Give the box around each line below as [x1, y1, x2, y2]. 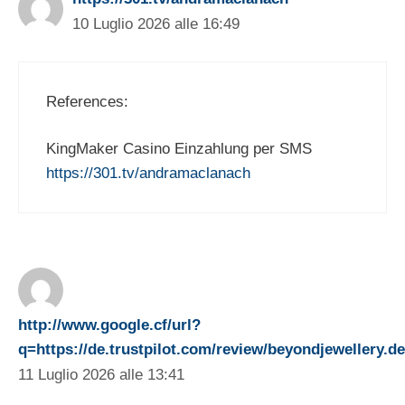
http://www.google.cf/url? [18, 316, 201, 334]
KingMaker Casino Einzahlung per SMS [46, 140, 312, 158]
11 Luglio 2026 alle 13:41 [18, 366, 184, 384]
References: [46, 92, 128, 110]
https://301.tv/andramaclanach [46, 165, 250, 183]
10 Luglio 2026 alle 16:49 [72, 15, 240, 33]
